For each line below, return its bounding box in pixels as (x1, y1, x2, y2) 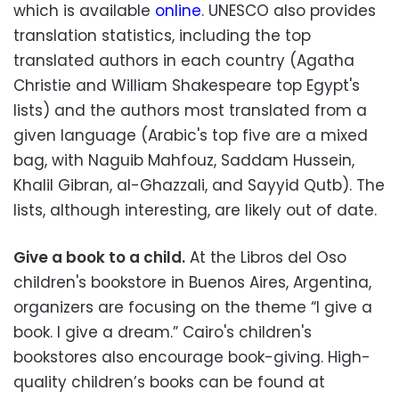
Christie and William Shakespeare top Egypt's (13, 74, 360, 96)
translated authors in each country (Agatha (13, 49, 354, 71)
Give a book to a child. (13, 246, 185, 268)
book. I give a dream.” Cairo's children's (13, 321, 312, 343)
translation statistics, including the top (13, 24, 311, 46)
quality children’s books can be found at (13, 370, 325, 393)
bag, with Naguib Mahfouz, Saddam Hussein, (13, 149, 354, 171)
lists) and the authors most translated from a (13, 99, 367, 121)
